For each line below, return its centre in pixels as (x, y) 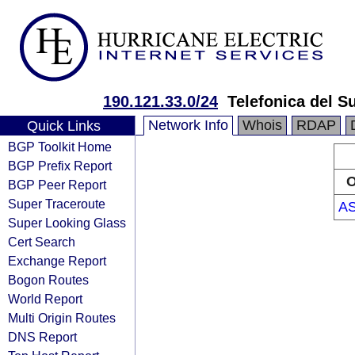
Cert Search (42, 242)
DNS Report (42, 337)
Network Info (188, 125)
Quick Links (63, 126)
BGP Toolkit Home (60, 147)
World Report (45, 299)
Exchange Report (57, 261)
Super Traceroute (57, 204)
